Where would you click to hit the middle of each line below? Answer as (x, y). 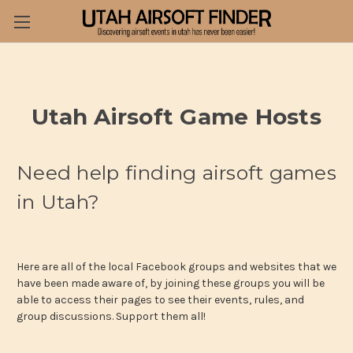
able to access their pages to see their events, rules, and (160, 299)
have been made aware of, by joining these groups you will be (171, 283)
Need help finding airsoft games (176, 172)
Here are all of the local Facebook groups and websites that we (176, 266)
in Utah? (58, 201)
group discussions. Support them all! (111, 316)
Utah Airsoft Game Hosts (176, 116)
